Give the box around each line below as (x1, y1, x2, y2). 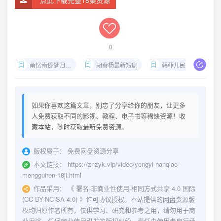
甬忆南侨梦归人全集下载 (30, 61, 65, 69)
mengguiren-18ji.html (22, 170, 81, 180)
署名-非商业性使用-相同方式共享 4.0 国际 (76, 184, 195, 193)
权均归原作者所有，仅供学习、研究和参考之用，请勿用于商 (22, 205, 195, 215)
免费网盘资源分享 (68, 146, 119, 155)
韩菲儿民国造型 (162, 61, 203, 69)
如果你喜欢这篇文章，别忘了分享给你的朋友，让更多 (32, 100, 185, 110)
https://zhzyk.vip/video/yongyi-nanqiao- (68, 159, 180, 169)
